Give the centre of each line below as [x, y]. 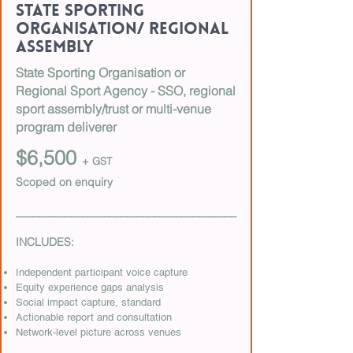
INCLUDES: [45, 242]
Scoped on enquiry [64, 182]
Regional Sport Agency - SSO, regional [126, 91]
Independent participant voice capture [102, 272]
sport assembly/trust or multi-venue [113, 109]
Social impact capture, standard [88, 302]
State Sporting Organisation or [100, 72]
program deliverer [66, 127]
